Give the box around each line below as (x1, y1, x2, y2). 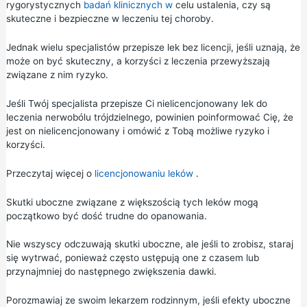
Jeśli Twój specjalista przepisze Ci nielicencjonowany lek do (5, 97, 267, 109)
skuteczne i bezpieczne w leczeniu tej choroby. (5, 13, 214, 24)
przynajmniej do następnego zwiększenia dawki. (5, 266, 217, 278)
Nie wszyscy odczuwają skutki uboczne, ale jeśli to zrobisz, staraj (5, 238, 293, 250)
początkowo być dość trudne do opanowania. (5, 210, 207, 221)
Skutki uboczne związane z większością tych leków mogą (5, 196, 258, 208)
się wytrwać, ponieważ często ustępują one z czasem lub (5, 252, 259, 264)
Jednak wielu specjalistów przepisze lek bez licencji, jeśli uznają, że (5, 41, 300, 53)
